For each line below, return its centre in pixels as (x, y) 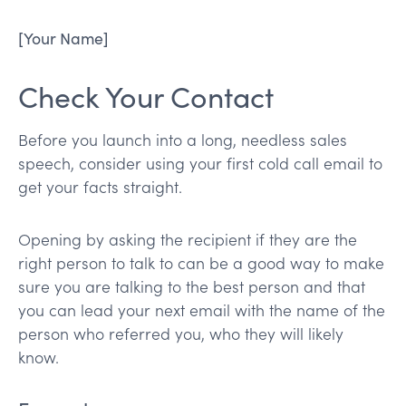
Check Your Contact (146, 96)
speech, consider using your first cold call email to (200, 163)
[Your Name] (63, 38)
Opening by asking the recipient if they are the (188, 239)
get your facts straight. (100, 186)
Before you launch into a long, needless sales (183, 139)
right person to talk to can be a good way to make (201, 262)
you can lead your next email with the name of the (202, 309)
